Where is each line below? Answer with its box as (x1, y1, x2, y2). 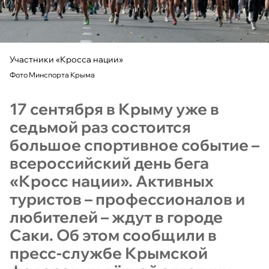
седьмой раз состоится (10, 116, 191, 137)
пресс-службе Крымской (10, 243, 208, 263)
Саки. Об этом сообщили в (10, 225, 217, 245)
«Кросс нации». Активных (10, 171, 214, 191)
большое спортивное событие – (10, 134, 259, 155)
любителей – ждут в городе (10, 207, 223, 227)
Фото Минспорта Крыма (10, 70, 95, 79)
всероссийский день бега (10, 153, 209, 173)
